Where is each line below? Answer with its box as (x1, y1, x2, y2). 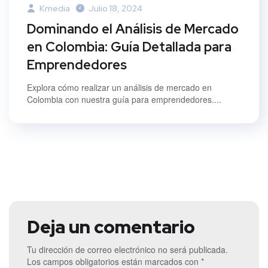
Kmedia (38, 3, 70, 14)
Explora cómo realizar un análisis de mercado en (27, 81, 212, 94)
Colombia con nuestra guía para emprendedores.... (27, 93, 221, 106)
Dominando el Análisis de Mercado (27, 20, 239, 38)
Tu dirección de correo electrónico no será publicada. (27, 243, 228, 256)
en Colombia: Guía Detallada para (27, 38, 232, 56)
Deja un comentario (27, 215, 195, 239)
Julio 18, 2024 (89, 3, 142, 14)
